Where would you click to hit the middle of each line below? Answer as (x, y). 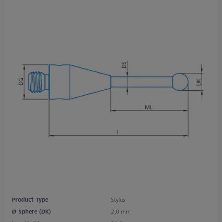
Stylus (118, 199)
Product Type (30, 199)
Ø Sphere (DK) (31, 211)
